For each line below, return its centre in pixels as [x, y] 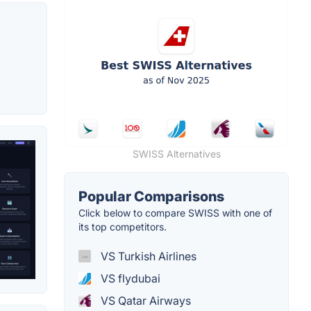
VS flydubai [129, 279]
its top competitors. [123, 227]
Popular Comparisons [151, 197]
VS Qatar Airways [144, 301]
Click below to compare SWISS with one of [175, 213]
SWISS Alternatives [176, 154]
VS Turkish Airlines [147, 257]
